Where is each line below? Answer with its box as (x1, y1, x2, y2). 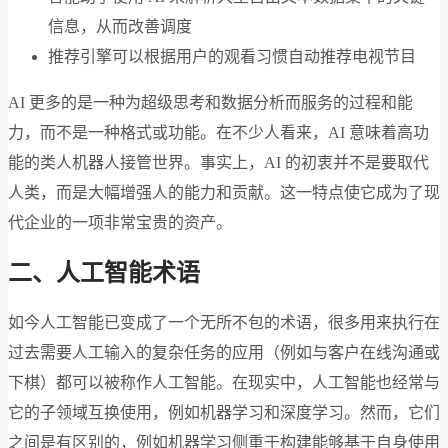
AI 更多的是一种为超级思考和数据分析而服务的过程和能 (8, 93, 413, 111)
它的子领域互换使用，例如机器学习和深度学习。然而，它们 (8, 403, 440, 421)
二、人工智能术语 (8, 259, 200, 286)
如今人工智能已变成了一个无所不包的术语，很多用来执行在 (8, 313, 440, 331)
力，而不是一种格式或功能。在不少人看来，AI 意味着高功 (8, 123, 429, 141)
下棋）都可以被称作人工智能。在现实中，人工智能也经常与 (8, 373, 440, 391)
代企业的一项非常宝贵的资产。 (8, 213, 232, 231)
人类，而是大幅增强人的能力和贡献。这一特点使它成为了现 (8, 183, 440, 201)
